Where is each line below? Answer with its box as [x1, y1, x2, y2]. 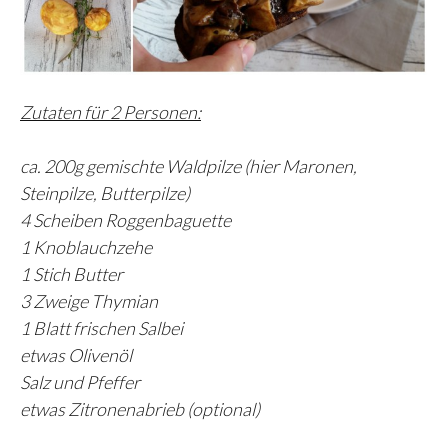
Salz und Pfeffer [20, 371, 140, 394]
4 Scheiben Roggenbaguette [20, 209, 231, 232]
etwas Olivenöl [20, 344, 132, 367]
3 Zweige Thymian [20, 290, 158, 313]
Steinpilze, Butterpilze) [20, 182, 190, 205]
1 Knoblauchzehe [20, 236, 152, 259]
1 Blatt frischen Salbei [20, 317, 183, 340]
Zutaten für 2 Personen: [20, 101, 201, 124]
